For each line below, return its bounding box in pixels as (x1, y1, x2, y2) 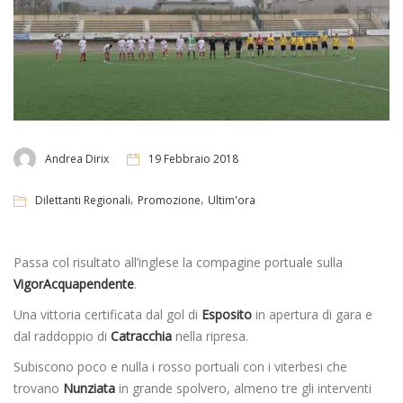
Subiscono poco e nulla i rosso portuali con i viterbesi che (13, 357, 347, 375)
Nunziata (63, 379, 115, 397)
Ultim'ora (208, 192, 255, 208)
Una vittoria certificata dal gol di (13, 305, 201, 323)
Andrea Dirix (45, 150, 109, 166)
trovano (13, 379, 63, 397)
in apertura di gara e (252, 305, 372, 323)
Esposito (201, 305, 252, 323)
